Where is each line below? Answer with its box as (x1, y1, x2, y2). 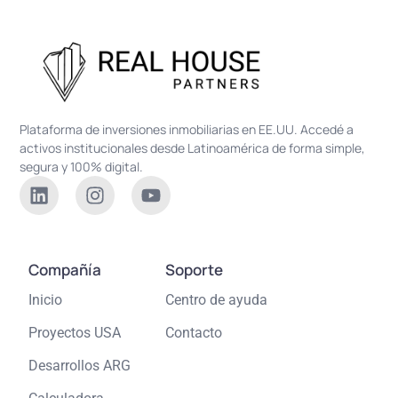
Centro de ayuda (164, 291, 267, 308)
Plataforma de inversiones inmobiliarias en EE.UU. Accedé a (20, 120, 354, 138)
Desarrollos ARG (28, 356, 131, 374)
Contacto (164, 323, 222, 341)
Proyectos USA (28, 323, 122, 341)
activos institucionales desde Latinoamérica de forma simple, (20, 139, 366, 156)
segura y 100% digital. (20, 157, 144, 175)
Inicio (28, 291, 63, 308)
